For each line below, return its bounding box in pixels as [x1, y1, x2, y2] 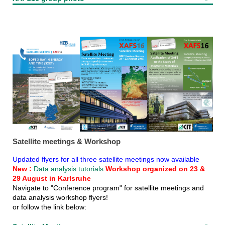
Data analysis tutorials [33, 164, 103, 173]
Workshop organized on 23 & [103, 164, 205, 173]
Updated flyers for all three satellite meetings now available [12, 155, 199, 163]
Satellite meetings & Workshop [12, 137, 121, 146]
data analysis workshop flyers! [12, 193, 108, 201]
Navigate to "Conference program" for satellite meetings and [12, 183, 204, 192]
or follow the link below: [12, 202, 86, 211]
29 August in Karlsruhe [12, 174, 91, 182]
